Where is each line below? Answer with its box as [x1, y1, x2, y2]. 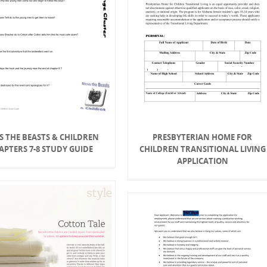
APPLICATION [176, 155, 228, 166]
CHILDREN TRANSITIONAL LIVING [139, 143, 266, 154]
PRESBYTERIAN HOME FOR [153, 131, 253, 142]
